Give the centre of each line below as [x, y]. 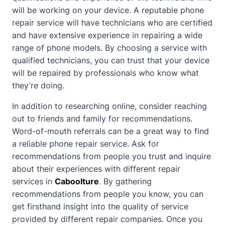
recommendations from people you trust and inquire [111, 156]
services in [33, 181]
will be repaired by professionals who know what [105, 73]
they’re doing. [38, 85]
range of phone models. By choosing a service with [109, 48]
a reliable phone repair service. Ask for [86, 144]
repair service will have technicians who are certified [112, 23]
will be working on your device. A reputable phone [108, 10]
